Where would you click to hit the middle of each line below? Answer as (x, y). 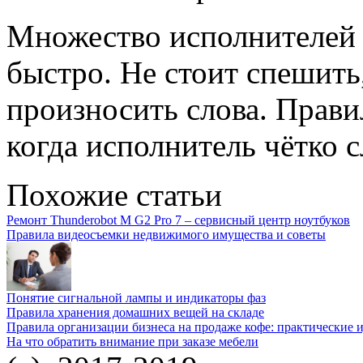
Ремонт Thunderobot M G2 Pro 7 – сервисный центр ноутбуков (178, 220)
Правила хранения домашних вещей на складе (135, 313)
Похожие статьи (114, 195)
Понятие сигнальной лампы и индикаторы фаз (136, 298)
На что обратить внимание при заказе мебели (132, 342)
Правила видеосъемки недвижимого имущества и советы (166, 235)
